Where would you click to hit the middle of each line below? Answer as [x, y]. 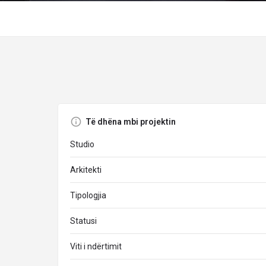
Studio [82, 144]
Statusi [83, 221]
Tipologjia [88, 195]
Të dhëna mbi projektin [131, 122]
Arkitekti [86, 170]
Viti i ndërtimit [96, 246]
